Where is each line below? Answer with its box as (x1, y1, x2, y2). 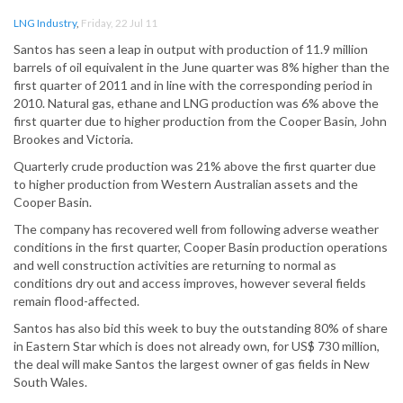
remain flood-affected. (13, 293, 139, 309)
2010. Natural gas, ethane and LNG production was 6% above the (13, 95, 379, 112)
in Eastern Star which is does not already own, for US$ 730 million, (13, 338, 380, 354)
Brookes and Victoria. (13, 131, 136, 148)
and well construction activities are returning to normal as (13, 257, 336, 273)
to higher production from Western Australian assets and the (13, 176, 358, 193)
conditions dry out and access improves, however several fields (13, 275, 366, 291)
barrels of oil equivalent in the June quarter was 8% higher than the (13, 59, 390, 76)
